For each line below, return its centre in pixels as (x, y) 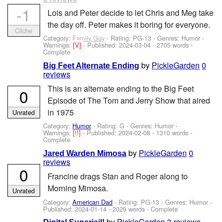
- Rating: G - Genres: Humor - (135, 126)
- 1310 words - (171, 133)
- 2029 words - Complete (142, 209)
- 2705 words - (172, 45)
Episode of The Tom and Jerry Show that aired (129, 101)
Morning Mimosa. (78, 188)
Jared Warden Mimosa (85, 153)
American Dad (93, 202)
